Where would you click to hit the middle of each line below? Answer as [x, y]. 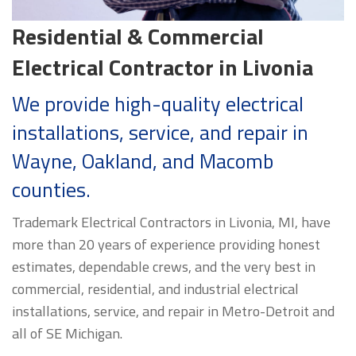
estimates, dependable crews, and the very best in [163, 267]
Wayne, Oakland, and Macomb [142, 161]
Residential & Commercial [137, 37]
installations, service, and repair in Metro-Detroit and [173, 311]
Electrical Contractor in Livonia [162, 68]
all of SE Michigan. [67, 334]
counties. [51, 190]
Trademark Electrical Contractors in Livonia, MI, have [171, 222]
